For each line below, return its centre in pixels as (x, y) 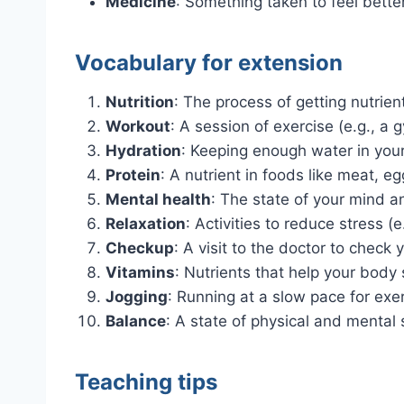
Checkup (140, 248)
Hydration (143, 151)
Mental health (158, 200)
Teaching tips (146, 382)
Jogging (137, 297)
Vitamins (140, 273)
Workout (138, 127)
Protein (133, 175)
